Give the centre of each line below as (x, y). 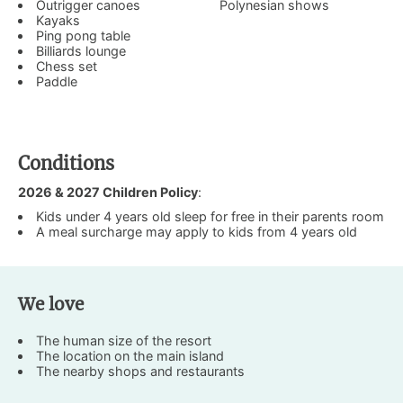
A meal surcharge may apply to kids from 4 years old (197, 231)
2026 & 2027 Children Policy (108, 192)
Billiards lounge (81, 50)
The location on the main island (130, 355)
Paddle (57, 81)
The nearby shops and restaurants (141, 371)
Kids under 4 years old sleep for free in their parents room (210, 216)
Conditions (66, 163)
